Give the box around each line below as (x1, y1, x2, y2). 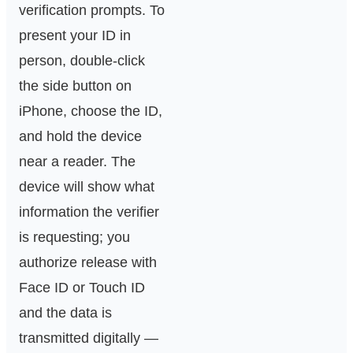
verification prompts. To (19, 2, 165, 19)
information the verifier (19, 204, 159, 221)
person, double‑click (19, 53, 145, 69)
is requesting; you (19, 229, 130, 246)
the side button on (19, 78, 132, 95)
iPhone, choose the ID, (19, 103, 162, 120)
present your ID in (19, 28, 131, 44)
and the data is (19, 305, 112, 321)
